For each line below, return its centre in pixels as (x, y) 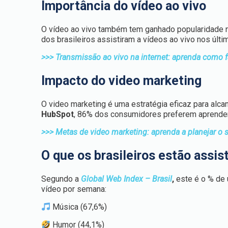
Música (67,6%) (79, 207)
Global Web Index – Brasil (127, 179)
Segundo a (61, 179)
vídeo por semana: (74, 189)
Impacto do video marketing (122, 81)
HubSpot (58, 114)
